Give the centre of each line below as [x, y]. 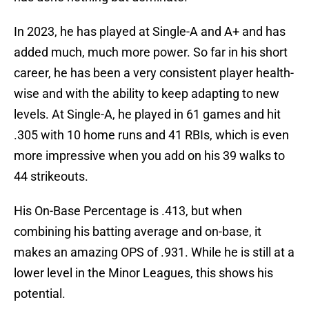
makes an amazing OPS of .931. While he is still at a [154, 252]
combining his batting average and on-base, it [138, 232]
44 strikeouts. [51, 177]
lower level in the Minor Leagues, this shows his [143, 273]
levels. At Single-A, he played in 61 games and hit [147, 114]
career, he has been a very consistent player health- [154, 73]
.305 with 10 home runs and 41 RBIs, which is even [151, 135]
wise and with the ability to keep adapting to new [147, 94]
